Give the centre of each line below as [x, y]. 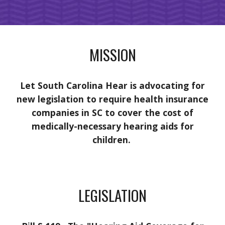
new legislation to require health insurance [113, 99]
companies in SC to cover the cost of [113, 113]
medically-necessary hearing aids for [113, 126]
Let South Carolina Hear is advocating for [113, 85]
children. [111, 140]
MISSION [113, 54]
